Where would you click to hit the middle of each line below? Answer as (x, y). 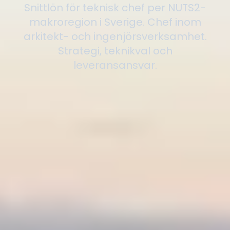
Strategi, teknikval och (115, 51)
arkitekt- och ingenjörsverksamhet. (115, 36)
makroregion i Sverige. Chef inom (115, 22)
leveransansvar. (115, 65)
